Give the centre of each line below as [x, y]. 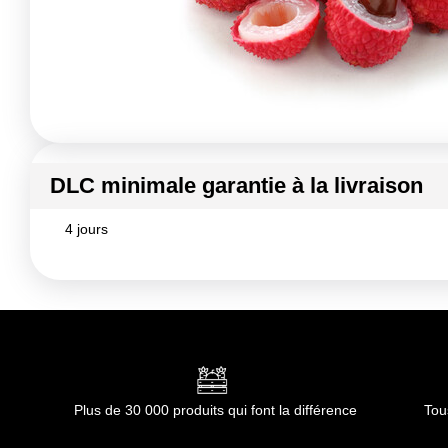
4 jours [86, 229]
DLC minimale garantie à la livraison [236, 185]
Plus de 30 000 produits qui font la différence [216, 409]
